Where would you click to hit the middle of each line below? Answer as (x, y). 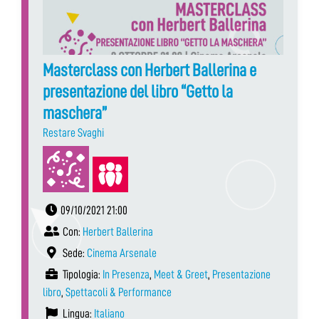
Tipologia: (82, 275)
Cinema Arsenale (122, 253)
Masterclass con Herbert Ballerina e (150, 70)
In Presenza (126, 275)
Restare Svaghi (73, 133)
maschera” (75, 113)
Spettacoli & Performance (119, 293)
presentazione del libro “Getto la (138, 92)
